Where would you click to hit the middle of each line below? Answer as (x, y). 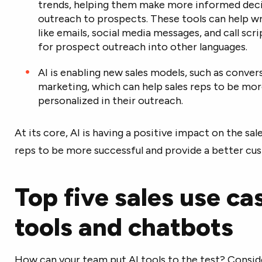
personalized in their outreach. (110, 101)
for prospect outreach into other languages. (142, 47)
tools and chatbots (124, 227)
